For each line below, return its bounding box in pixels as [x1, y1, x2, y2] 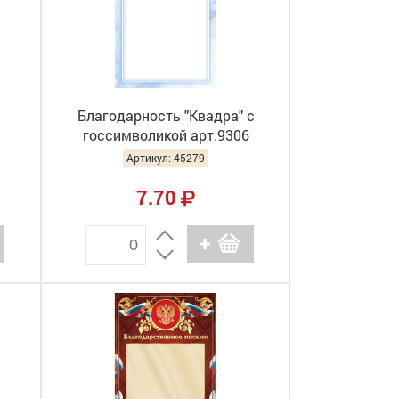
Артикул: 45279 [126, 151, 205, 165]
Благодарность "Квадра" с [77, 106, 255, 125]
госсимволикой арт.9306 [82, 126, 249, 144]
